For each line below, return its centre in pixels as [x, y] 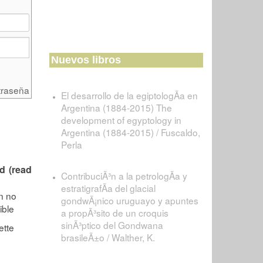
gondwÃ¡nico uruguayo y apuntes [129, 200]
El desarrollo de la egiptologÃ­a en [129, 95]
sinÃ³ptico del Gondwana [112, 225]
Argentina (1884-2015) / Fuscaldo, [130, 132]
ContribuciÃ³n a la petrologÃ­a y [124, 176]
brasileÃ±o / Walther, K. [108, 237]
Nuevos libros [86, 60]
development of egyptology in [121, 120]
